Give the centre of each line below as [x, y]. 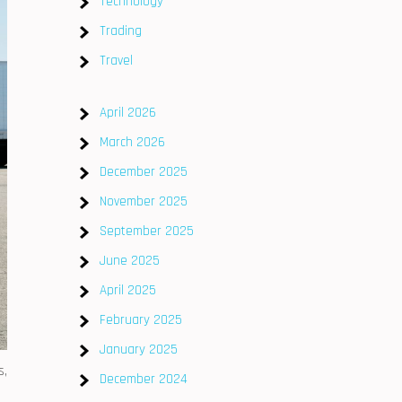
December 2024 [144, 379]
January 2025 [139, 350]
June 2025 [130, 261]
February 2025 [141, 320]
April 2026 [128, 113]
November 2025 [144, 201]
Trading [121, 31]
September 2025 [147, 231]
